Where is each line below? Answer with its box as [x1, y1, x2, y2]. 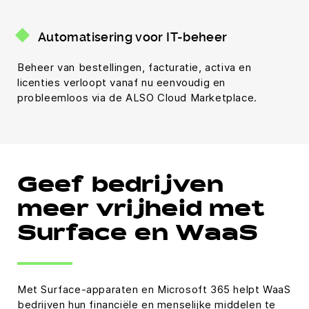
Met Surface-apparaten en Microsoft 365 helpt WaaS [17, 283, 291, 297]
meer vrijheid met [17, 201, 265, 222]
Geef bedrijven [17, 177, 223, 198]
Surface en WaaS [17, 225, 258, 246]
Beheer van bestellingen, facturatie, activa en [17, 61, 252, 74]
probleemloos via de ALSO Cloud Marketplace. [17, 91, 257, 105]
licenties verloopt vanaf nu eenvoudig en [17, 76, 226, 90]
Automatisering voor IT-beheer [38, 30, 228, 45]
